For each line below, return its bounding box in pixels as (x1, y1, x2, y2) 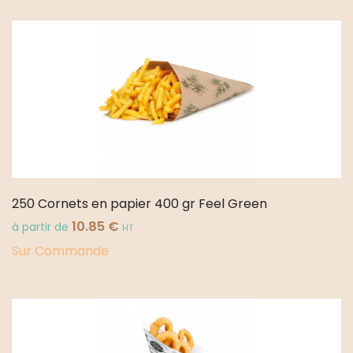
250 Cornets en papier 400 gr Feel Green (12, 195, 267, 214)
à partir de (12, 220, 72, 236)
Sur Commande (12, 241, 109, 260)
